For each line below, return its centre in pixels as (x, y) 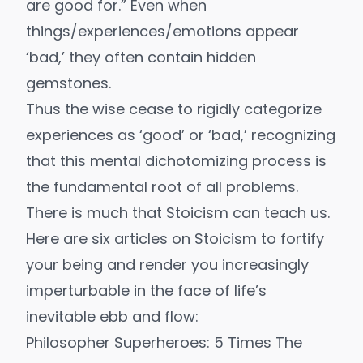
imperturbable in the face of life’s (146, 291)
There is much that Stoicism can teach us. (178, 213)
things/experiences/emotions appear (162, 32)
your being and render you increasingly (167, 265)
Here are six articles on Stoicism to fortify (175, 239)
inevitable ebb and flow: (112, 317)
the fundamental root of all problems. (162, 187)
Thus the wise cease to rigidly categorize (174, 109)
